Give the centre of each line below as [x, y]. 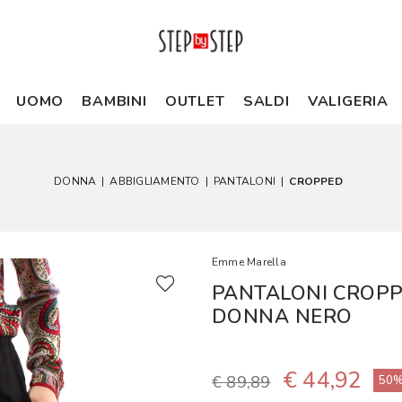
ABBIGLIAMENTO [155, 181]
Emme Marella [249, 262]
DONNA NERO [282, 317]
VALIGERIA [348, 101]
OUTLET [195, 101]
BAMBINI [114, 101]
